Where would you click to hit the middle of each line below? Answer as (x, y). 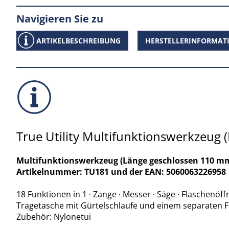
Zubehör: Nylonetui (54, 216)
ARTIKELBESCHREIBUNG (78, 41)
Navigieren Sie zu (60, 19)
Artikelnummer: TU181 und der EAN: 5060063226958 (121, 171)
